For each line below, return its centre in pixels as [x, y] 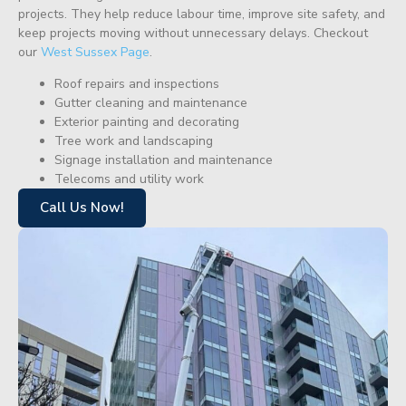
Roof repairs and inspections [137, 84]
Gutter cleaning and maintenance [151, 103]
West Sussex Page [95, 52]
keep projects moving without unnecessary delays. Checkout [193, 33]
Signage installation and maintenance [164, 160]
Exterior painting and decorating [147, 122]
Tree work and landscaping [134, 141]
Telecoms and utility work [129, 179]
